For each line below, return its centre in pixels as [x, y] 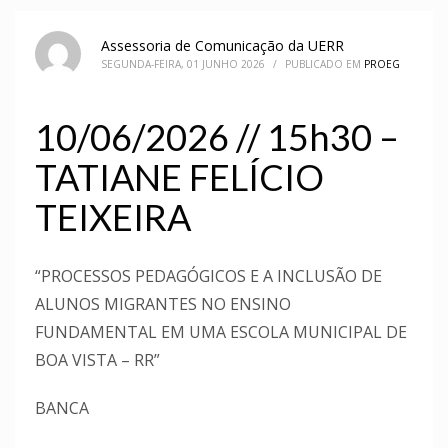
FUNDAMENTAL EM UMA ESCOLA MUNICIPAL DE [221, 331]
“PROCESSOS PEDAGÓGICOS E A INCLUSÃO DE [208, 275]
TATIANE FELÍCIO [179, 176]
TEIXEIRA [113, 216]
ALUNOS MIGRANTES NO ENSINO [163, 303]
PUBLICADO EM [324, 63]
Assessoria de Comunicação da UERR [222, 45]
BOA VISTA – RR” [97, 359]
